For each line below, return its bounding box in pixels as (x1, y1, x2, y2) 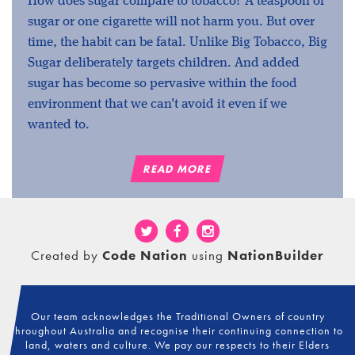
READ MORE (142, 162, 213, 176)
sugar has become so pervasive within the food (28, 77, 297, 90)
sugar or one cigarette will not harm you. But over (28, 15, 315, 29)
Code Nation (102, 246, 188, 264)
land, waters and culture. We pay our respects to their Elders (25, 338, 330, 352)
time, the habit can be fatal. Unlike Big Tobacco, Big (28, 36, 327, 49)
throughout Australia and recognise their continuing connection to (12, 323, 343, 338)
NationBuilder (227, 246, 324, 264)
